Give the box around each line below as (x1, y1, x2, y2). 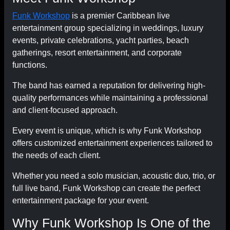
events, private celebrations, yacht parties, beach (12, 36, 189, 45)
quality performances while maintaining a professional (12, 93, 208, 102)
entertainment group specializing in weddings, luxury (12, 24, 203, 32)
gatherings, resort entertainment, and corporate (12, 48, 182, 57)
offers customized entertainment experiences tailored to (12, 139, 213, 147)
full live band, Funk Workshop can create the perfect (12, 184, 200, 193)
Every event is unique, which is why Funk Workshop (12, 126, 201, 135)
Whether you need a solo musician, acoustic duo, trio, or (12, 171, 215, 180)
